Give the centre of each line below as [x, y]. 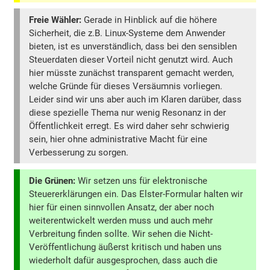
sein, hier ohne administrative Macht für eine [118, 139]
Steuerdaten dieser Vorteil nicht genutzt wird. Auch [131, 59]
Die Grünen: [52, 181]
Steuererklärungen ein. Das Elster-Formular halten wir [136, 194]
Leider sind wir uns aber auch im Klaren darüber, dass [136, 99]
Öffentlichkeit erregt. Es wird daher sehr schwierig [129, 126]
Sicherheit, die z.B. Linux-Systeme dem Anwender [127, 33]
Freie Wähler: [55, 20]
